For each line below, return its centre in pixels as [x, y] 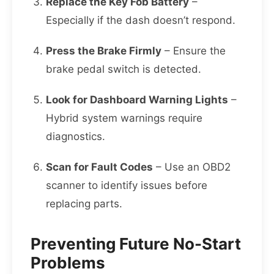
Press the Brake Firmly [104, 51]
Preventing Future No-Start [136, 244]
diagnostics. [76, 137]
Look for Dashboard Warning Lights [137, 100]
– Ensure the [194, 51]
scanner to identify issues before [127, 186]
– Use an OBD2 [192, 167]
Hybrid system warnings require [124, 118]
